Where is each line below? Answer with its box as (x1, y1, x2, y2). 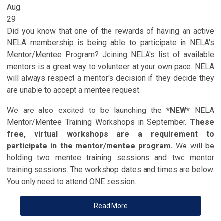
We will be (173, 141, 215, 150)
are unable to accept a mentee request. (7, 85, 141, 95)
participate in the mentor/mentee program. (7, 141, 173, 150)
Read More (93, 201, 128, 210)
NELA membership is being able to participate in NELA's (7, 37, 214, 47)
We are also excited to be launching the (7, 105, 167, 115)
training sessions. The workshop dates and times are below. (7, 164, 214, 174)
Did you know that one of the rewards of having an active (7, 26, 214, 36)
